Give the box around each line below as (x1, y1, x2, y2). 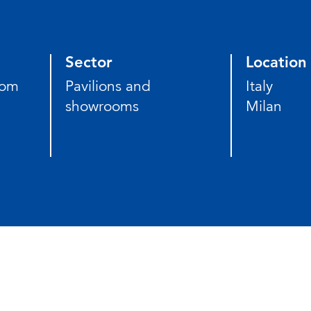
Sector (65, 52, 112, 72)
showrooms (65, 96, 139, 115)
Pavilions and (65, 76, 151, 95)
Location (246, 52, 308, 72)
